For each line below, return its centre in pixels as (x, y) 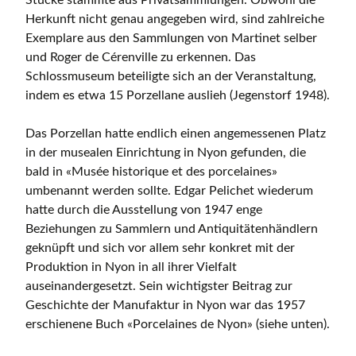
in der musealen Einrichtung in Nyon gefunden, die (166, 153)
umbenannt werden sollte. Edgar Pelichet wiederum (169, 191)
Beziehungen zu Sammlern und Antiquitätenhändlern (172, 229)
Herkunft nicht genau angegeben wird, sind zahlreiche (175, 19)
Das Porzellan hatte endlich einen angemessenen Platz (176, 134)
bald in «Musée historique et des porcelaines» (151, 172)
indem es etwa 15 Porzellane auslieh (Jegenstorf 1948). (178, 96)
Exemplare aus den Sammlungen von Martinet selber (171, 39)
